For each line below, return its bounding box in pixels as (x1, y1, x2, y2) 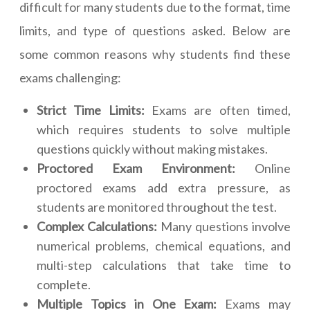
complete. (37, 277, 91, 293)
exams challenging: (19, 70, 121, 86)
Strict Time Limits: (37, 102, 145, 118)
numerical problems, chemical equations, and (37, 238, 291, 254)
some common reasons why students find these (19, 46, 291, 62)
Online (235, 161, 291, 176)
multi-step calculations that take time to (37, 257, 291, 273)
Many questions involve (157, 219, 291, 235)
